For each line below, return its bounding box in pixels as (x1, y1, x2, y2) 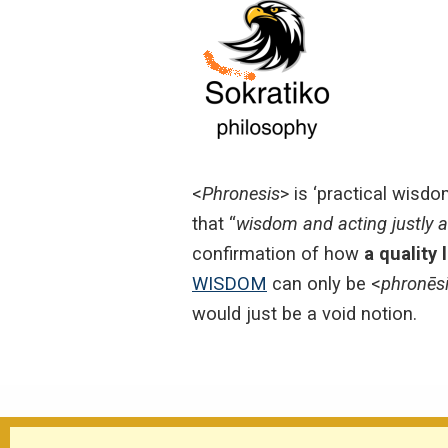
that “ (192, 212, 236, 234)
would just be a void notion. (192, 302, 417, 324)
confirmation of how (192, 242, 359, 264)
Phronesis (202, 182, 280, 204)
